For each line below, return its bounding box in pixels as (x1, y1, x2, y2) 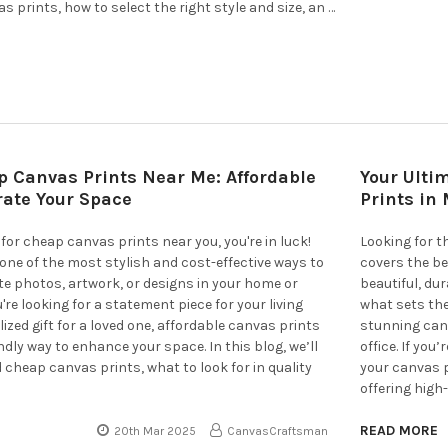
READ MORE (360, 421, 439, 439)
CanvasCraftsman (227, 423, 329, 438)
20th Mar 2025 (114, 423, 197, 438)
